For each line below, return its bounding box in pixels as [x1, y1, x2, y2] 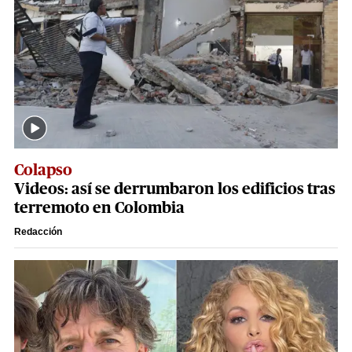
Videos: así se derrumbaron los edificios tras [14, 181, 335, 198]
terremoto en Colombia [14, 200, 185, 217]
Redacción [14, 226, 62, 238]
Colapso [14, 163, 72, 179]
